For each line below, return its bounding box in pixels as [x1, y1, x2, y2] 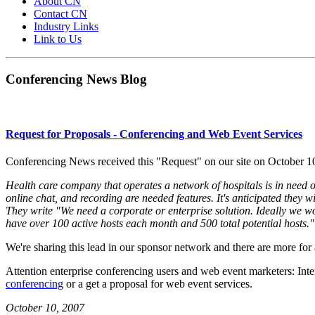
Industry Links [34, 20, 98, 32]
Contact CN [34, 7, 87, 20]
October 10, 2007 [6, 301, 84, 314]
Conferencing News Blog [6, 71, 147, 86]
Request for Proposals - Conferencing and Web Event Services [6, 127, 302, 140]
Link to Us [34, 32, 82, 45]
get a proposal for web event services [86, 277, 250, 290]
